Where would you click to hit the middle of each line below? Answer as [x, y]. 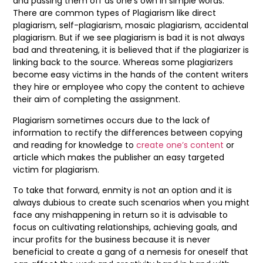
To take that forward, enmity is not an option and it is [122, 190]
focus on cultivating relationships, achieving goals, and [125, 227]
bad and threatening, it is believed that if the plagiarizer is [131, 50]
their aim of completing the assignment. [98, 100]
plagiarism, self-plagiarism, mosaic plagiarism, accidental [131, 26]
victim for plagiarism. [56, 169]
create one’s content [180, 145]
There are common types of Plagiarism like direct [114, 13]
